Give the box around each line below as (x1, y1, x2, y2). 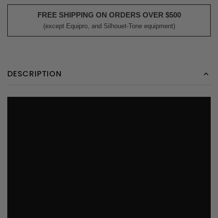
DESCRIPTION (7, 68, 62, 80)
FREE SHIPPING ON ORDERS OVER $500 (37, 11, 181, 19)
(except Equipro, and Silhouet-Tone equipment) (43, 22, 175, 30)
